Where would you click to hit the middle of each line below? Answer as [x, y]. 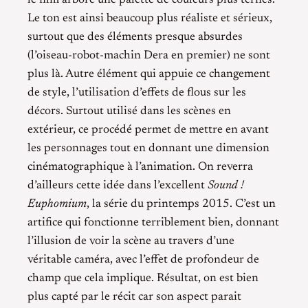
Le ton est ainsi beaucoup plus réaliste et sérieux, [150, 18]
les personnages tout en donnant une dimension [148, 148]
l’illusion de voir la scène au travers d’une [131, 241]
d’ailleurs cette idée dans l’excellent [118, 185]
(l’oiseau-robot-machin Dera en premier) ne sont [149, 55]
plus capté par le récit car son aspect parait [134, 297]
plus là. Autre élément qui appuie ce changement [149, 74]
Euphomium [57, 204]
